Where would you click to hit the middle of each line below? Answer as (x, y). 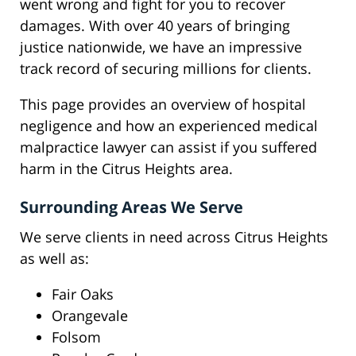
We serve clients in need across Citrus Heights (174, 237)
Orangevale (90, 316)
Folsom (76, 337)
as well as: (54, 259)
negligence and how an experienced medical (169, 126)
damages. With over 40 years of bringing (155, 26)
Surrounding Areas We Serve (132, 207)
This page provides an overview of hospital (163, 104)
